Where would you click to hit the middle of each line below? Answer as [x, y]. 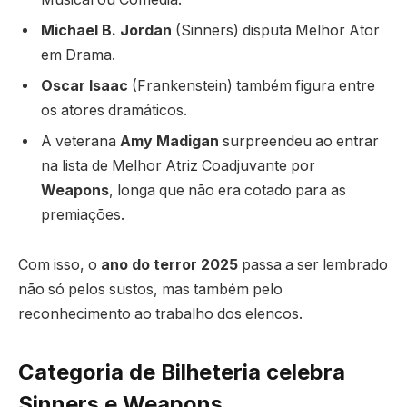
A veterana [80, 141]
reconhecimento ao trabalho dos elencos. [160, 314]
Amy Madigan [169, 141]
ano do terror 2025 [169, 265]
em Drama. [78, 55]
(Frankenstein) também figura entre [252, 85]
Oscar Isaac [84, 85]
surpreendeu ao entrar [299, 141]
